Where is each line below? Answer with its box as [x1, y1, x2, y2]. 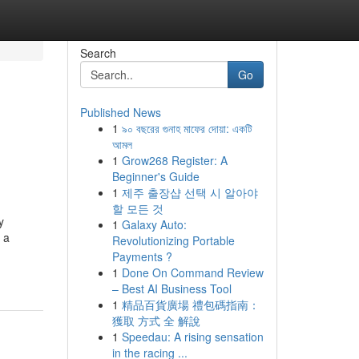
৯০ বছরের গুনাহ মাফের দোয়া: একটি [121, 120, 252, 136]
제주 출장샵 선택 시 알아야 [121, 184, 258, 200]
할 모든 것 [111, 200, 163, 216]
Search [79, 45, 116, 61]
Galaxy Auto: [121, 216, 187, 232]
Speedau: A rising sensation [121, 329, 264, 345]
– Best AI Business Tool [111, 280, 232, 296]
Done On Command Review [121, 264, 264, 280]
